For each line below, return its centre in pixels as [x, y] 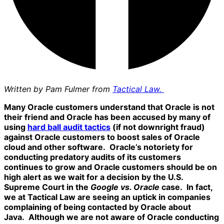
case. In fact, [187, 187]
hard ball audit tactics [69, 127]
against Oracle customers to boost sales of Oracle [102, 137]
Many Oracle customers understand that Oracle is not [109, 107]
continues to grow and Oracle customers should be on [110, 167]
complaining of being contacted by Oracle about [97, 207]
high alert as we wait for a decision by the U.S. [93, 177]
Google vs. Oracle [126, 187]
